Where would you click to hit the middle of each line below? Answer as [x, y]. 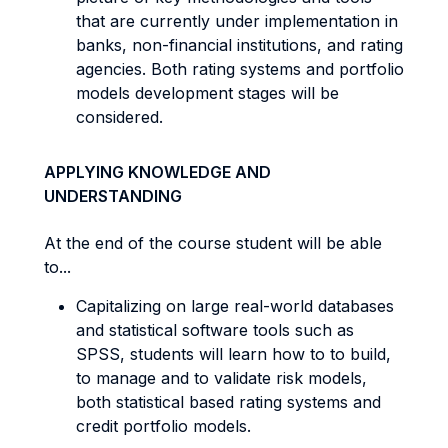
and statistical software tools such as [215, 330]
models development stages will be [207, 93]
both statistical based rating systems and [228, 402]
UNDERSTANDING [113, 196]
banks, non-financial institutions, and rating [239, 45]
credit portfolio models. [163, 426]
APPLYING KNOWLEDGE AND [157, 172]
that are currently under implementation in [237, 21]
